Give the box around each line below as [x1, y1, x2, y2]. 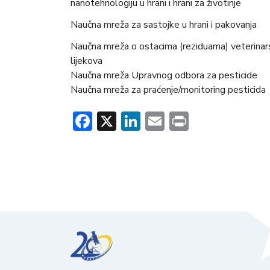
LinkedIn [140, 108, 212, 134]
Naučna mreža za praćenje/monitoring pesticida [71, 83, 266, 97]
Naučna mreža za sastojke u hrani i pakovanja [71, 18, 257, 32]
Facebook [92, 108, 172, 134]
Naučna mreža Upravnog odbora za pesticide [71, 69, 257, 83]
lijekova [71, 54, 102, 68]
